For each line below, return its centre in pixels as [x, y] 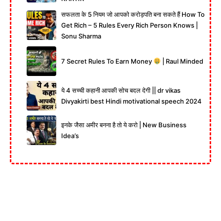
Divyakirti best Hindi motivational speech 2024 [131, 101]
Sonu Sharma [81, 36]
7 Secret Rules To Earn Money [107, 61]
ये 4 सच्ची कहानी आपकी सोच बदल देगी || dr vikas [121, 90]
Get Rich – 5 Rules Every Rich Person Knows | [129, 25]
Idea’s [70, 135]
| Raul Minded [182, 61]
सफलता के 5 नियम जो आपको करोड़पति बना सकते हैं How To [133, 14]
